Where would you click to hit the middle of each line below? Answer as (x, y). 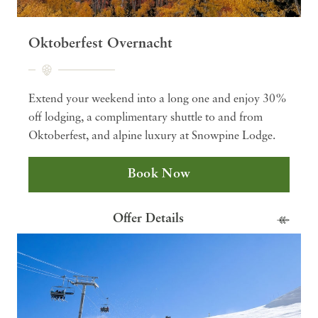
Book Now (159, 175)
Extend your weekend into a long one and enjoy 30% (158, 100)
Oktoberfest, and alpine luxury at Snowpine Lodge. (152, 137)
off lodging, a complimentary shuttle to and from (146, 118)
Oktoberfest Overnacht (100, 44)
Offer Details (148, 219)
